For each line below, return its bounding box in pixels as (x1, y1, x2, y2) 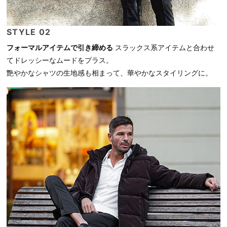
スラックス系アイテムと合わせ (113, 43, 214, 52)
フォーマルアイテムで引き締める (7, 43, 113, 52)
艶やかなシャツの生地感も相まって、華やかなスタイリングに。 (7, 68, 212, 78)
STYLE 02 (7, 27, 51, 37)
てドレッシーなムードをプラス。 (7, 56, 113, 65)
